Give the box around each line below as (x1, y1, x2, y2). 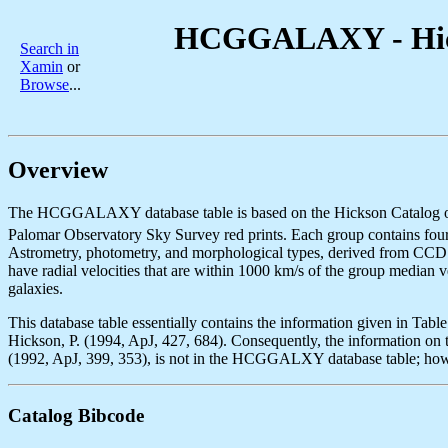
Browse (20, 76, 69, 93)
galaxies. (8, 280, 63, 298)
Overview (8, 156, 108, 183)
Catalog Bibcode (8, 404, 144, 426)
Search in (20, 40, 79, 57)
